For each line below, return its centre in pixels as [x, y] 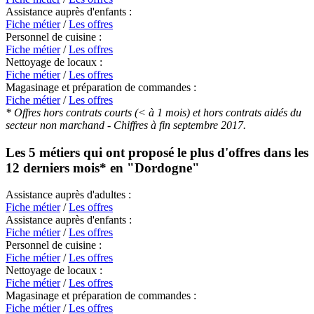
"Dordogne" [163, 168]
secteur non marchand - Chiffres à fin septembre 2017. [126, 125]
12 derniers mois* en [66, 168]
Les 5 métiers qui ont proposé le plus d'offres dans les [157, 152]
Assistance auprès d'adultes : [68, 195]
